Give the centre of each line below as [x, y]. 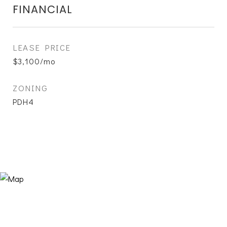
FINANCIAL [43, 9]
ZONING [30, 88]
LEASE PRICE [42, 47]
